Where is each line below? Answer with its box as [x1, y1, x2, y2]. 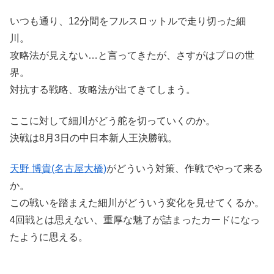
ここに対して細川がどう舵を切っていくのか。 [10, 115, 215, 126]
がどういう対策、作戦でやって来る [106, 163, 263, 174]
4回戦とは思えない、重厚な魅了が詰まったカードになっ [10, 215, 260, 226]
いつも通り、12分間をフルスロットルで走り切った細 [10, 16, 246, 27]
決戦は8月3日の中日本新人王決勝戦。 [10, 132, 177, 143]
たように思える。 [10, 232, 88, 243]
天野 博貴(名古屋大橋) [10, 163, 106, 174]
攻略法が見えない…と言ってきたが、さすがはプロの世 [10, 50, 254, 61]
